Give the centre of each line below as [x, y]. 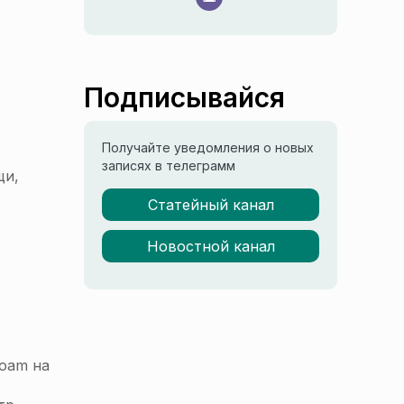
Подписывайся [184, 97]
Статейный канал [211, 205]
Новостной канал [211, 246]
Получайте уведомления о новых [208, 147]
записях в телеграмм [169, 165]
